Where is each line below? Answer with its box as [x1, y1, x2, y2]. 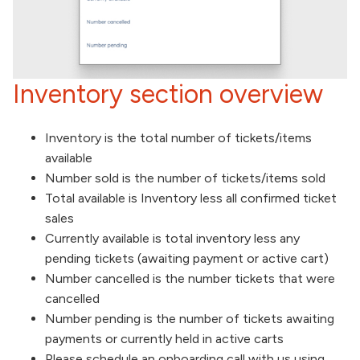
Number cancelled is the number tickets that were [45, 270, 335, 286]
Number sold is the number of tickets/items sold [45, 170, 325, 186]
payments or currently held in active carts [45, 330, 284, 346]
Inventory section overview [13, 79, 323, 110]
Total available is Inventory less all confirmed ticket [45, 190, 337, 206]
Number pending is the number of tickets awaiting [45, 310, 334, 326]
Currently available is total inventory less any [45, 230, 300, 246]
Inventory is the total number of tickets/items [45, 129, 312, 145]
